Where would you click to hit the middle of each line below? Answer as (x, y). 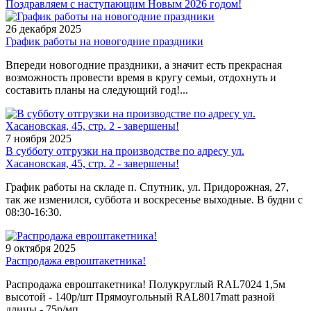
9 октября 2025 (41, 248)
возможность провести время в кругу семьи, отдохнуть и (141, 77)
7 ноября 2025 (39, 138)
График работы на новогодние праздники (104, 41)
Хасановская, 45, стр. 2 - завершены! (92, 163)
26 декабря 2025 (43, 28)
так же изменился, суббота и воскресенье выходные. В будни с (154, 199)
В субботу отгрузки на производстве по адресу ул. (125, 151)
